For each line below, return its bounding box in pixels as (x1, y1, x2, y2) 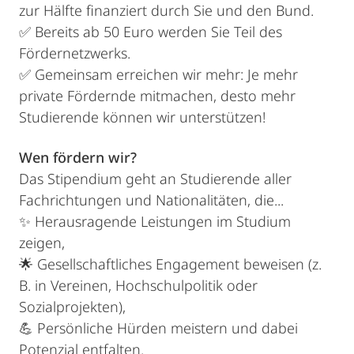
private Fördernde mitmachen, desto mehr (19, 86, 296, 106)
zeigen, (19, 233, 65, 253)
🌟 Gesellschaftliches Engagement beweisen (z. (19, 254, 322, 274)
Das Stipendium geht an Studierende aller (19, 169, 292, 189)
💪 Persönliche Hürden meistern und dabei (19, 318, 298, 338)
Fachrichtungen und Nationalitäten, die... (19, 190, 284, 210)
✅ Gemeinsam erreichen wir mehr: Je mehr (19, 65, 298, 85)
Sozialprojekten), (19, 297, 126, 317)
